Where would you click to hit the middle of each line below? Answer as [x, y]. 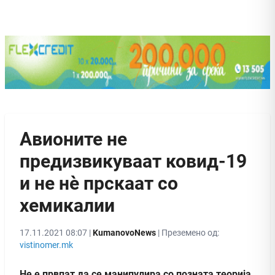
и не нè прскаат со [99, 183]
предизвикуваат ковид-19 [133, 161]
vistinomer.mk [46, 245]
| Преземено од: [188, 232]
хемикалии [67, 205]
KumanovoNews [124, 232]
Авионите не [73, 139]
